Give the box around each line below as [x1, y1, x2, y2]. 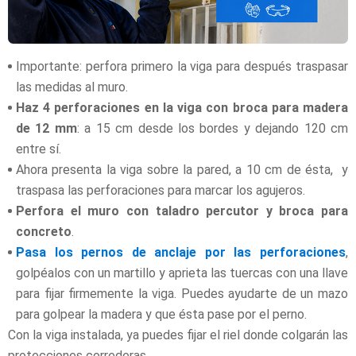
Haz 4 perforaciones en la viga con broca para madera [16, 99, 348, 115]
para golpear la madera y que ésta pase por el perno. [16, 306, 307, 322]
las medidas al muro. [16, 79, 128, 95]
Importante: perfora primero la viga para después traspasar [16, 58, 348, 74]
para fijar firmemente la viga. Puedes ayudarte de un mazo [16, 285, 348, 301]
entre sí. [16, 141, 61, 157]
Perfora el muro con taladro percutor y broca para [16, 203, 348, 219]
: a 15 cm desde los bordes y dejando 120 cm [76, 120, 349, 136]
